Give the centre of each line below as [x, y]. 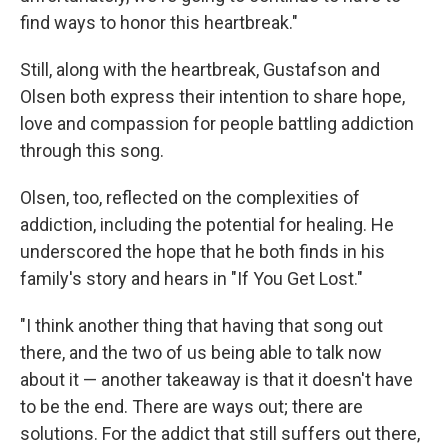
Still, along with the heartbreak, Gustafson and [200, 69]
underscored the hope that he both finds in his [202, 251]
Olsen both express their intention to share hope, [212, 96]
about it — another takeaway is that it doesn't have [216, 379]
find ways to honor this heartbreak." [159, 22]
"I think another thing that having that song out [201, 325]
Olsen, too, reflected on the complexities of [190, 197]
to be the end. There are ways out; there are [191, 406]
